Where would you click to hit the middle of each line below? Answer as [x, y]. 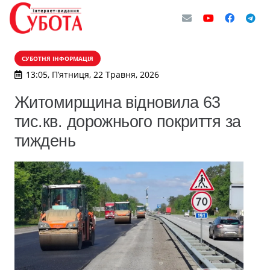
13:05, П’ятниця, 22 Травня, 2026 [92, 74]
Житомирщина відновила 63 [118, 102]
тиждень [45, 141]
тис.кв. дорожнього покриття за [128, 121]
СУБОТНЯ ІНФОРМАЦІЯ [58, 58]
